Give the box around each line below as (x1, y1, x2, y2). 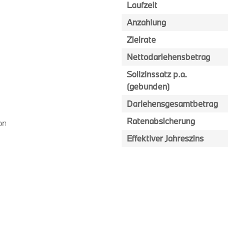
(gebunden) (127, 81, 169, 92)
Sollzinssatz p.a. (127, 69, 187, 79)
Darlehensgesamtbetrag (127, 98, 218, 109)
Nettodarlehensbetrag (127, 51, 210, 62)
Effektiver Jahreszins (127, 133, 204, 144)
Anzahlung (127, 17, 166, 27)
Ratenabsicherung (127, 116, 195, 126)
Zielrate (127, 34, 156, 45)
